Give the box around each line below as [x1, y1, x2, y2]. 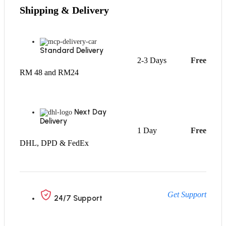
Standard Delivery [40, 46, 103, 55]
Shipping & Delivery [20, 4, 109, 16]
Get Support [167, 190, 206, 199]
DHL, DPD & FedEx [20, 139, 89, 148]
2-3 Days [137, 56, 167, 65]
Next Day [74, 107, 106, 117]
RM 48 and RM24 [20, 68, 79, 77]
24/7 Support [54, 194, 102, 203]
